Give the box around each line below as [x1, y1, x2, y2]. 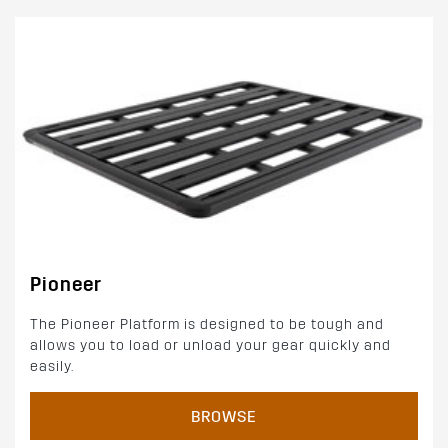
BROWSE [191, 406, 257, 426]
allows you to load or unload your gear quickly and [30, 336, 391, 354]
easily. [30, 357, 74, 375]
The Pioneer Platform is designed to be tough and [30, 315, 384, 333]
